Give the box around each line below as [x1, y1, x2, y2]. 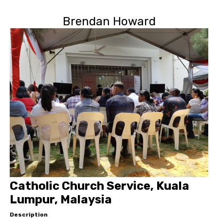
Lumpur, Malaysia [10, 193, 112, 206]
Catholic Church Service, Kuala [10, 179, 189, 193]
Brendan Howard [62, 15, 156, 28]
